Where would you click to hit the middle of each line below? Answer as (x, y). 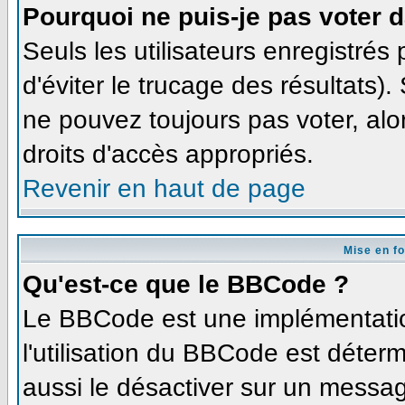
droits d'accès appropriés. (168, 154)
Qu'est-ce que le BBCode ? (186, 284)
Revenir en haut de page (164, 188)
